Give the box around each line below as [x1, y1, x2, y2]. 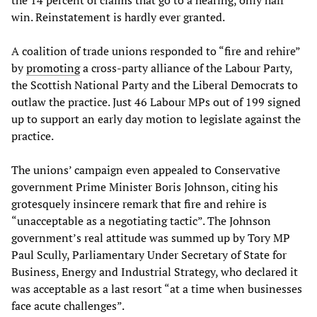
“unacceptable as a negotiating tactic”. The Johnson [11, 212, 271, 229]
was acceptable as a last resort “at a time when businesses [11, 280, 302, 296]
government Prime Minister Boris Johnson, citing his [11, 178, 278, 195]
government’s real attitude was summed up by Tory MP [11, 229, 290, 246]
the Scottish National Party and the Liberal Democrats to [11, 76, 298, 93]
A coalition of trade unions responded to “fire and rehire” [11, 42, 300, 59]
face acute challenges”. [11, 297, 125, 313]
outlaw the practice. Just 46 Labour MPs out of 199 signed [11, 93, 301, 110]
